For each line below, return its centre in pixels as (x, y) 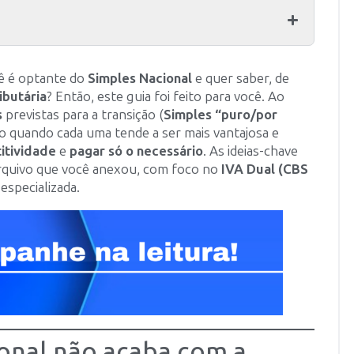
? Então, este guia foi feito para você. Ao (166, 96)
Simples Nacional (140, 78)
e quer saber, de (241, 78)
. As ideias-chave (250, 151)
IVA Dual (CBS (265, 169)
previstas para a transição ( (83, 115)
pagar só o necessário (136, 151)
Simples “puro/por (220, 115)
